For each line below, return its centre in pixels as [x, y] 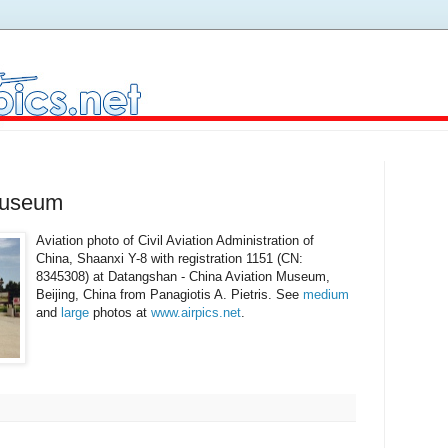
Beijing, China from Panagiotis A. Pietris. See [169, 294]
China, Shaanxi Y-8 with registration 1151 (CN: [169, 258]
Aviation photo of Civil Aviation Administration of [175, 240]
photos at [120, 312]
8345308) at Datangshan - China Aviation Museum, [183, 276]
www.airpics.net [196, 312]
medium [326, 294]
